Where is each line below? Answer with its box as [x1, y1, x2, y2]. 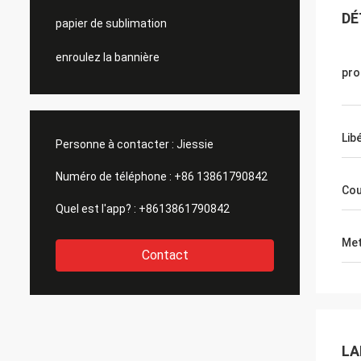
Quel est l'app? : [56, 202, 136, 215]
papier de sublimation [56, 17, 167, 30]
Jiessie [176, 138, 214, 151]
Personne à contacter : [56, 138, 174, 151]
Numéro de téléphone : [56, 170, 172, 183]
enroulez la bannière [56, 51, 160, 64]
